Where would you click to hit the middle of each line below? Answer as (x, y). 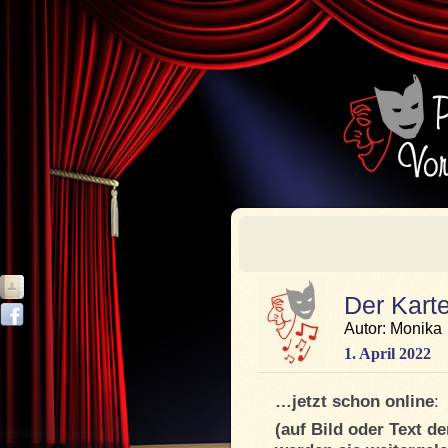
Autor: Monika (393, 328)
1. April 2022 (387, 353)
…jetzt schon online (354, 401)
